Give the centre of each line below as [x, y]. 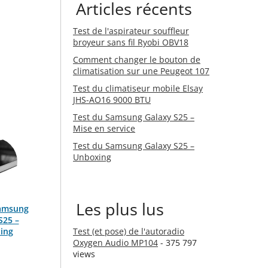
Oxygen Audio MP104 [115, 243]
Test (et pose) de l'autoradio [129, 231]
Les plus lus [120, 209]
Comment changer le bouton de [137, 60]
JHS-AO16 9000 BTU [112, 100]
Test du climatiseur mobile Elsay [138, 88]
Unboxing [92, 157]
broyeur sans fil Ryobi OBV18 [131, 42]
